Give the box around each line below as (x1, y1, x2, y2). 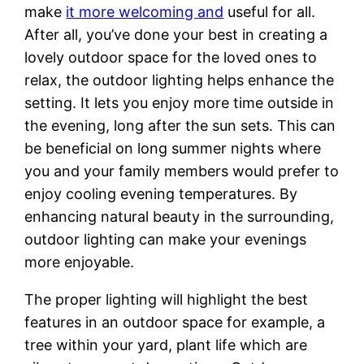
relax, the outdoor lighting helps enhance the (24, 71, 335, 89)
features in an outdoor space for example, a (24, 313, 326, 331)
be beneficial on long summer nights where (24, 139, 322, 157)
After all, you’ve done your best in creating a (24, 25, 328, 43)
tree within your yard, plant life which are (24, 336, 308, 353)
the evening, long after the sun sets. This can (24, 116, 336, 134)
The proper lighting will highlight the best (24, 290, 309, 308)
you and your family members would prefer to (24, 162, 340, 180)
